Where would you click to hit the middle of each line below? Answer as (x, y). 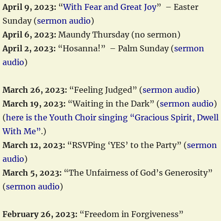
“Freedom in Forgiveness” (130, 214)
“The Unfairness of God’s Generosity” (137, 173)
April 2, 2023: (29, 48)
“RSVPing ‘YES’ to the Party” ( (126, 145)
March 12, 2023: (34, 145)
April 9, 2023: (29, 7)
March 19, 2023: (34, 104)
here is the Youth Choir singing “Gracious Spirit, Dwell (112, 117)
